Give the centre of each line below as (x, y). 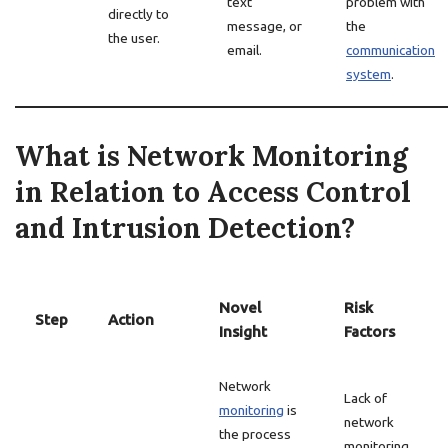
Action (131, 319)
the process (255, 434)
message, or (264, 26)
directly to (138, 14)
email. (244, 50)
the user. (134, 38)
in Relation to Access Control (213, 192)
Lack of (365, 398)
